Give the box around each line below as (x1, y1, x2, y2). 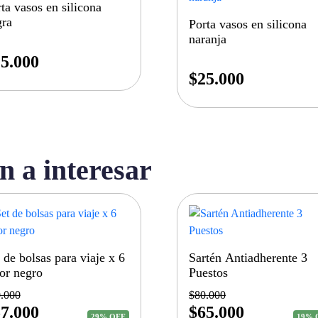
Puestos (189, 265, 229, 280)
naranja (189, 31, 227, 46)
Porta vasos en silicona (189, 16, 307, 31)
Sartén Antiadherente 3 (189, 251, 308, 265)
